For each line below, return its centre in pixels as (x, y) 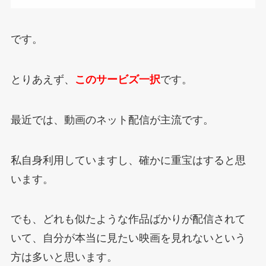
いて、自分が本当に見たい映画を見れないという (128, 238)
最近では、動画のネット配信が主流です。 (112, 120)
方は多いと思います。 (64, 257)
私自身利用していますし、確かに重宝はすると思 (128, 160)
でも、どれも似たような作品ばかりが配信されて (128, 219)
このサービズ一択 (117, 79)
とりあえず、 (42, 79)
